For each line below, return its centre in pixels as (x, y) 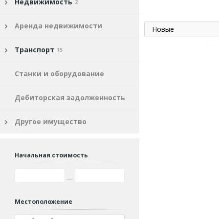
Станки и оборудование (59, 74)
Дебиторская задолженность (70, 98)
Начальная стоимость (51, 155)
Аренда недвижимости (58, 26)
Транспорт (34, 50)
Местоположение (44, 202)
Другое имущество (51, 121)
